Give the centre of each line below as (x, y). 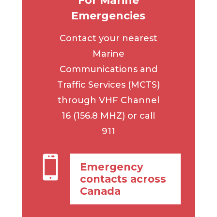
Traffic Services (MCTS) (108, 85)
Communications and (108, 69)
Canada (100, 191)
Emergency (111, 167)
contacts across (123, 179)
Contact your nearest (108, 38)
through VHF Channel (108, 100)
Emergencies (108, 16)
